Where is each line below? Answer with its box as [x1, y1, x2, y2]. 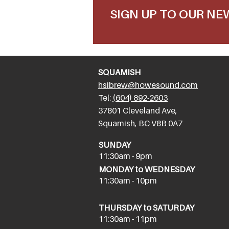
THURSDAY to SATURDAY [99, 202, 194, 213]
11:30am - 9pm [99, 151, 152, 161]
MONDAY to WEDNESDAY [99, 164, 195, 174]
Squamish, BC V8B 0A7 [98, 118, 182, 128]
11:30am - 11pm [99, 214, 157, 224]
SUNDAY [99, 140, 131, 150]
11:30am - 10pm [99, 175, 157, 186]
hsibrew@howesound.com [98, 80, 198, 90]
